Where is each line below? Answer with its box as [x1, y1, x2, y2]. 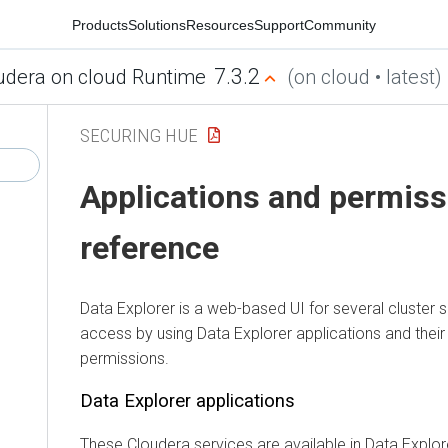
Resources [186, 16, 254, 33]
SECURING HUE [80, 123, 198, 147]
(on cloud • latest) [286, 65, 442, 89]
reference [80, 229, 219, 268]
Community [304, 16, 376, 33]
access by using [80, 323, 197, 343]
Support [254, 16, 304, 33]
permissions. [80, 348, 169, 368]
